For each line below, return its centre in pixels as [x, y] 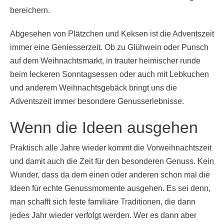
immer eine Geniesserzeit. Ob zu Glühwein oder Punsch [109, 47]
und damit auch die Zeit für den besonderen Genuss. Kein [112, 161]
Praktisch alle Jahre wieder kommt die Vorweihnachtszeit [111, 147]
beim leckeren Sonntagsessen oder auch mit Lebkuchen [109, 74]
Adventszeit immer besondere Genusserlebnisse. [97, 101]
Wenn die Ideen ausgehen [104, 127]
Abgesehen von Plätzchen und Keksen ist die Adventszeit [112, 33]
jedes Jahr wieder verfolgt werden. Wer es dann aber [103, 215]
